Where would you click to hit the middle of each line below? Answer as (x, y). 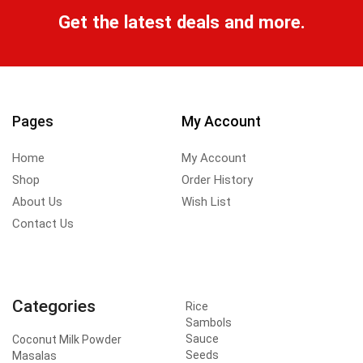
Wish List (206, 202)
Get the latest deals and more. (181, 22)
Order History (217, 180)
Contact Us (43, 224)
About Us (37, 202)
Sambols (209, 323)
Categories (54, 307)
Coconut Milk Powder (67, 340)
